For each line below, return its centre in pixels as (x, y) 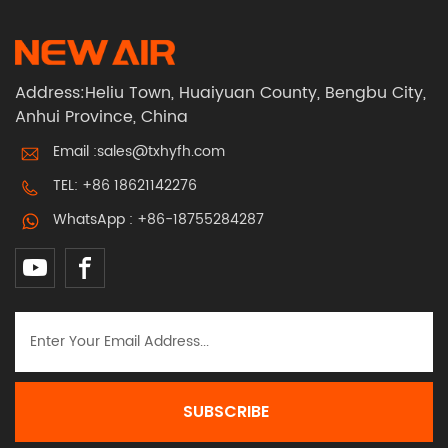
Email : (75, 151)
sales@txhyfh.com (161, 151)
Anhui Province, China (101, 116)
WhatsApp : (95, 219)
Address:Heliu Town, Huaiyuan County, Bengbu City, (220, 92)
